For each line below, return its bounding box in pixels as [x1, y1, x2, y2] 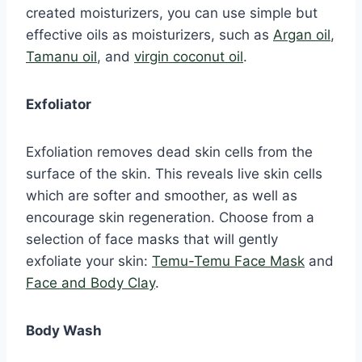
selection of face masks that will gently [26, 230, 278, 247]
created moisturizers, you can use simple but [26, 4, 318, 21]
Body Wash [26, 322, 102, 339]
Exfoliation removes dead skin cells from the [26, 143, 313, 160]
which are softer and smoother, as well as [26, 187, 297, 204]
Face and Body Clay [26, 274, 155, 291]
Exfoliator [26, 95, 91, 112]
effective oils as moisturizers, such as [26, 26, 273, 43]
